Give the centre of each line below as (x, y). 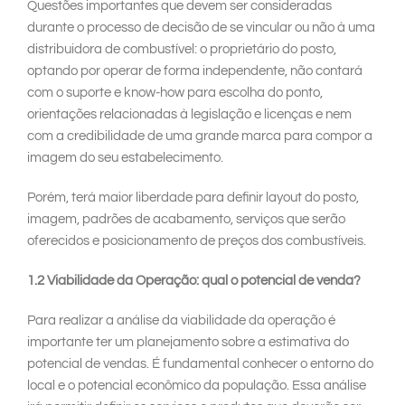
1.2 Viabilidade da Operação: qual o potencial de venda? (194, 281)
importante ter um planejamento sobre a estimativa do (188, 343)
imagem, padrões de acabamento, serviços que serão (186, 220)
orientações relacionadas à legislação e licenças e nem (189, 115)
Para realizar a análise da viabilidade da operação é (181, 321)
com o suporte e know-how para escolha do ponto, (175, 93)
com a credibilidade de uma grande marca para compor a (200, 137)
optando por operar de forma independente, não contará (195, 71)
